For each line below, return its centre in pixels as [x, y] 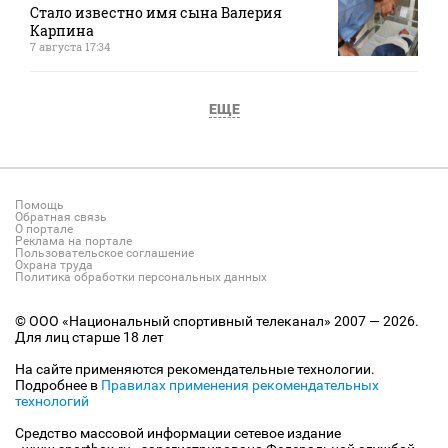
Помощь [39, 204]
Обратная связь [61, 216]
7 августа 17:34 [70, 47]
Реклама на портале [73, 240]
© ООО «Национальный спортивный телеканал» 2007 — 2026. [217, 320]
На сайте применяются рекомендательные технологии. [195, 368]
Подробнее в [58, 384]
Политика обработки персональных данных [141, 276]
